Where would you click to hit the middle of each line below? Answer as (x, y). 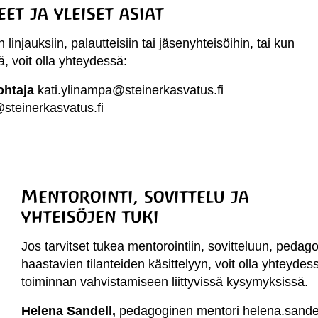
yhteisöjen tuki (91, 216)
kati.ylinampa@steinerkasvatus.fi (131, 90)
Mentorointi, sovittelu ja (136, 197)
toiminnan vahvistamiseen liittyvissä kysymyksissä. (165, 282)
